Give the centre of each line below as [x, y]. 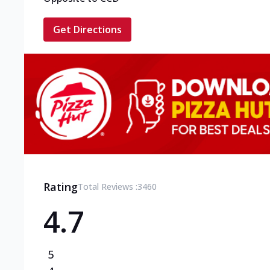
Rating [61, 187]
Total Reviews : [108, 186]
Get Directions [87, 30]
